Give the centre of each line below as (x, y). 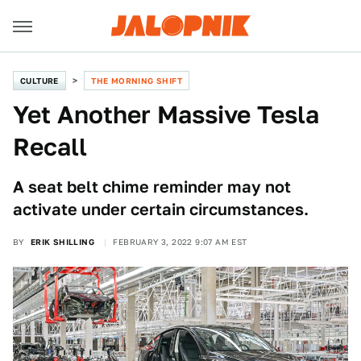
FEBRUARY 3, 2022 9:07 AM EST (180, 242)
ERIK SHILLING (62, 242)
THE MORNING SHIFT (137, 81)
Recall (50, 147)
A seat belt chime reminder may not (152, 187)
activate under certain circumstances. (161, 210)
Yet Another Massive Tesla (166, 114)
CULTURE (39, 81)
